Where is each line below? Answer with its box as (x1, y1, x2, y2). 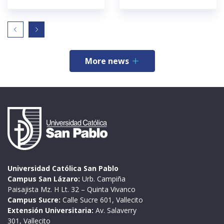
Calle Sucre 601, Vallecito (60, 194, 143, 204)
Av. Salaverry (93, 205, 136, 215)
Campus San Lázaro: (7, 173, 80, 183)
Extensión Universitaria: (7, 205, 93, 215)
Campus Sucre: (7, 194, 60, 204)
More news (84, 55, 129, 67)
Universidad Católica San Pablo (7, 163, 118, 173)
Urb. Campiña (80, 173, 125, 183)
